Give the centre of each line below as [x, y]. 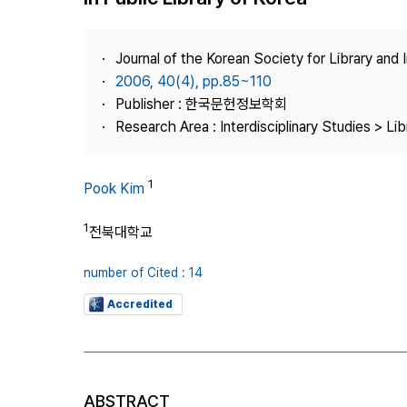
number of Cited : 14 [143, 272]
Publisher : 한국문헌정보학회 [201, 104]
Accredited [140, 304]
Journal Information [311, 40]
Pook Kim [114, 189]
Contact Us [287, 105]
